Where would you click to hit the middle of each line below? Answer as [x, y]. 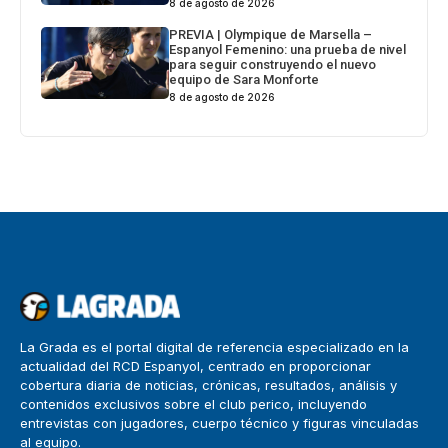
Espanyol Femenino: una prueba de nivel [288, 50]
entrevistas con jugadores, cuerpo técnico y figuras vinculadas [219, 423]
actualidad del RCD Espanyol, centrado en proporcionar [195, 366]
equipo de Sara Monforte [244, 80]
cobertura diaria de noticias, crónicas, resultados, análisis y [208, 385]
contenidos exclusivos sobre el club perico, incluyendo [193, 404]
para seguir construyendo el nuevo [273, 65]
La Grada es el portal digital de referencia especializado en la [214, 347]
